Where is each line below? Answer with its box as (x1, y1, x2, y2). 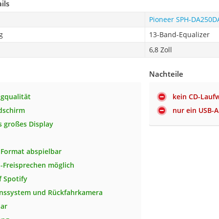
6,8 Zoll (149, 44, 172, 54)
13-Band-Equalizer (149, 29, 210, 39)
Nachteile (149, 68, 184, 79)
